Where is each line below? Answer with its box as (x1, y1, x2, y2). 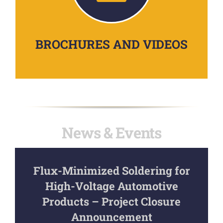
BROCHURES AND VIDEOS (35, 36, 188, 53)
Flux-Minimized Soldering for (33, 163, 190, 178)
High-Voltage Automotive (45, 178, 178, 193)
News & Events (62, 122, 161, 143)
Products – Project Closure (42, 194, 181, 209)
